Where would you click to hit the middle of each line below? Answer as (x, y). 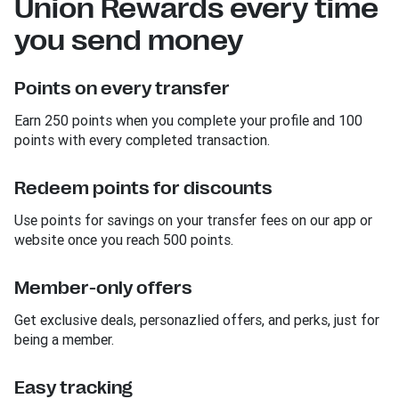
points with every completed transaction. (142, 140)
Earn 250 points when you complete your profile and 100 (188, 120)
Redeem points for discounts (143, 188)
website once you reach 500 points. (124, 240)
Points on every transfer (122, 89)
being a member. (64, 339)
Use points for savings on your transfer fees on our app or (193, 220)
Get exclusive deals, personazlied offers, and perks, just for (197, 320)
